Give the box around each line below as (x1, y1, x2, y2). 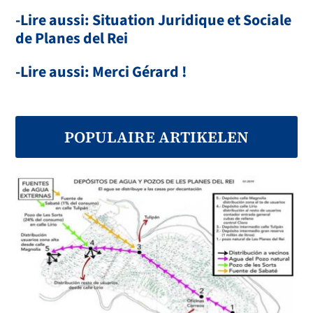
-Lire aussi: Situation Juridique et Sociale (15, 9, 292, 32)
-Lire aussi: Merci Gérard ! (15, 61, 187, 84)
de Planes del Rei (15, 27, 129, 50)
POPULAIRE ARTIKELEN (64, 126, 249, 148)
